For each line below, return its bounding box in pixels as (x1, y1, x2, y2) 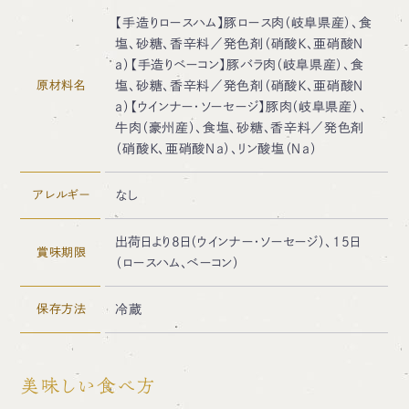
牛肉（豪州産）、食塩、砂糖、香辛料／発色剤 (115, 121, 365, 134)
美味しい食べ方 (20, 375, 156, 395)
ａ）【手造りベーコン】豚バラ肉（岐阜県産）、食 (115, 58, 364, 71)
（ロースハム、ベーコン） (115, 256, 240, 269)
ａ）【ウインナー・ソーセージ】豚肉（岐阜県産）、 (115, 100, 367, 113)
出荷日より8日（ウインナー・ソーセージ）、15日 (115, 235, 361, 248)
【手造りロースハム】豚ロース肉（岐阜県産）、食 (115, 16, 372, 29)
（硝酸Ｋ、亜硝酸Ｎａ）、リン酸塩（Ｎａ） (115, 142, 318, 155)
